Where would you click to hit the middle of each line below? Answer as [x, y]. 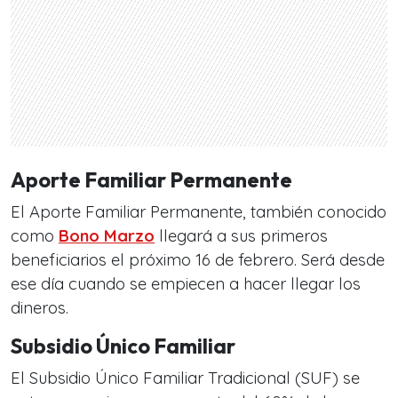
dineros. [40, 307]
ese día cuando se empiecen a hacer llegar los [186, 283]
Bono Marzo [107, 235]
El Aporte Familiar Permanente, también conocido [199, 211]
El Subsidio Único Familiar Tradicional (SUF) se [185, 378]
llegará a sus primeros [241, 235]
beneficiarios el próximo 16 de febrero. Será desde [198, 259]
